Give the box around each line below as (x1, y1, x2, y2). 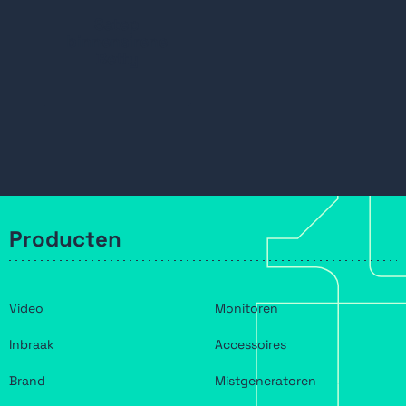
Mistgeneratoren (215, 372, 316, 389)
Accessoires (215, 335, 286, 353)
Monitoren (215, 299, 278, 316)
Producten (9, 225, 121, 254)
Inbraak (9, 335, 54, 353)
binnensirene (66, 30, 169, 52)
